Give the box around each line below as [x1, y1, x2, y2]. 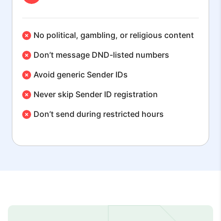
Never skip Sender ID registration [34, 89, 158, 99]
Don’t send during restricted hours [34, 109, 164, 119]
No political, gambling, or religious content [34, 30, 194, 40]
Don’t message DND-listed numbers [34, 49, 169, 60]
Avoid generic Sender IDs [34, 69, 128, 79]
